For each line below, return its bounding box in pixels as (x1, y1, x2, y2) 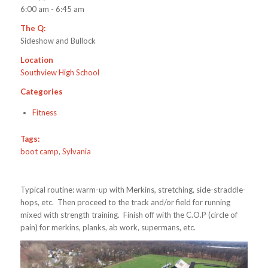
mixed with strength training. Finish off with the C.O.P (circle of (20, 210, 237, 220)
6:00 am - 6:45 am (20, 4, 84, 14)
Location (20, 55, 53, 65)
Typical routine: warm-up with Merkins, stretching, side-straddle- (20, 185, 246, 195)
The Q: (20, 23, 45, 33)
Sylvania (62, 147, 91, 157)
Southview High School (20, 68, 99, 78)
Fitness (32, 108, 57, 118)
